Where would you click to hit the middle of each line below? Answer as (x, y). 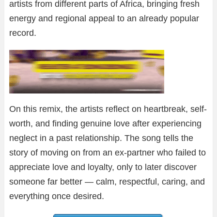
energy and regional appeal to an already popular (104, 19)
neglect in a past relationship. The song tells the (101, 138)
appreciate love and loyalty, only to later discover (103, 167)
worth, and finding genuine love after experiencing (105, 124)
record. (23, 33)
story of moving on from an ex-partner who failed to (108, 153)
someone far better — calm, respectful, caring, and (107, 182)
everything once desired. (57, 196)
